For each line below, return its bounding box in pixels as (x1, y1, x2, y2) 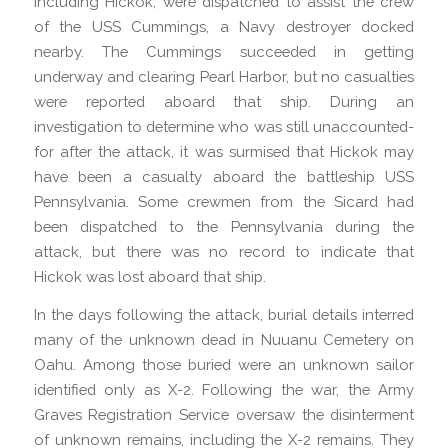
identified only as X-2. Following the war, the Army (33, 380, 415, 398)
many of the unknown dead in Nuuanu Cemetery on (33, 330, 415, 348)
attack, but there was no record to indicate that (33, 243, 415, 261)
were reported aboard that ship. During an (33, 93, 415, 111)
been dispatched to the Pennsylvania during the (33, 218, 415, 236)
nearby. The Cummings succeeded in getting (33, 43, 415, 61)
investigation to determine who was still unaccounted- (33, 118, 415, 136)
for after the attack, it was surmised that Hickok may (33, 143, 415, 161)
